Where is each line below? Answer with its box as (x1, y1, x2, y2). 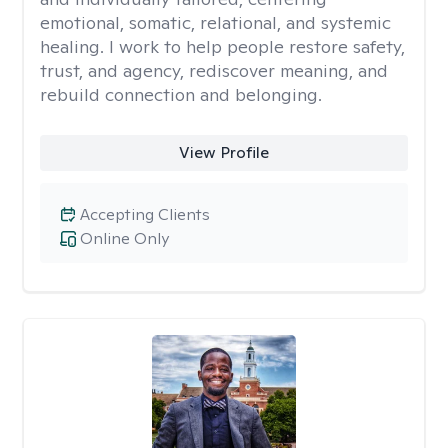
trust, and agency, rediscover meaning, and (40, 59, 388, 82)
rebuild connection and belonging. (40, 83, 322, 106)
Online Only (80, 228, 169, 249)
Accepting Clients (80, 204, 210, 225)
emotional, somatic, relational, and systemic (40, 11, 391, 34)
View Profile (178, 142, 269, 163)
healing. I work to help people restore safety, (40, 35, 405, 58)
